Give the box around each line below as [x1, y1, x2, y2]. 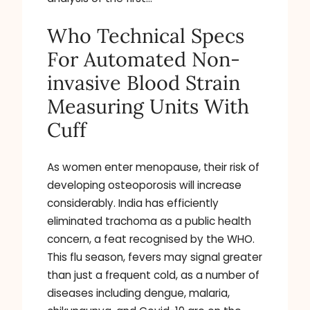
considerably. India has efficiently [47, 196, 219, 211]
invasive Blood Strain [47, 70, 240, 96]
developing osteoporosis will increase [47, 178, 241, 193]
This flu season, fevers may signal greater [47, 250, 262, 265]
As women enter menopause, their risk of [47, 160, 259, 175]
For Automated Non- [47, 46, 240, 73]
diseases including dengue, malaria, [47, 286, 230, 301]
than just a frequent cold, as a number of [47, 268, 259, 283]
